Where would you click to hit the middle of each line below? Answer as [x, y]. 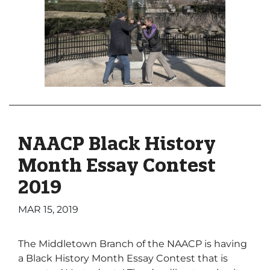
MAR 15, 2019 [48, 209]
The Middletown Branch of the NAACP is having [133, 243]
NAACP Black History [117, 143]
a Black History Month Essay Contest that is [123, 258]
